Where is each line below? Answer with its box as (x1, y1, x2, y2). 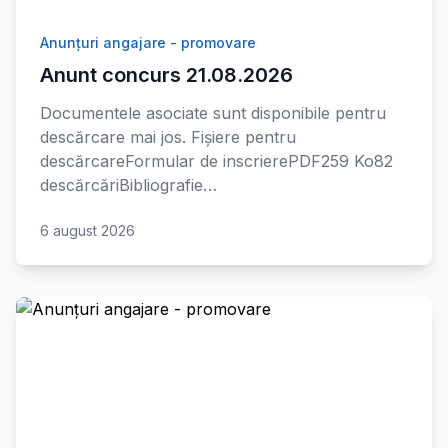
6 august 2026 (40, 222, 135, 239)
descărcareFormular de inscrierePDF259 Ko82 (40, 151, 393, 171)
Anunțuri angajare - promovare (40, 34, 256, 51)
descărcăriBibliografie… (40, 175, 217, 195)
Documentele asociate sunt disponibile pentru (40, 103, 386, 123)
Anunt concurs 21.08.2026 (40, 63, 293, 87)
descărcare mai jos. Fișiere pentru (40, 127, 296, 147)
